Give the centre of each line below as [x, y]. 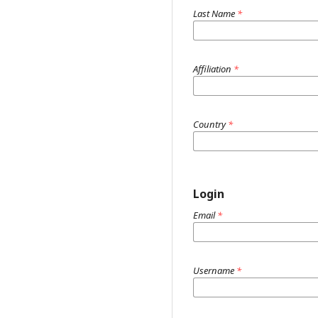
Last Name [215, 13]
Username [215, 270]
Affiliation [213, 69]
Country [210, 124]
